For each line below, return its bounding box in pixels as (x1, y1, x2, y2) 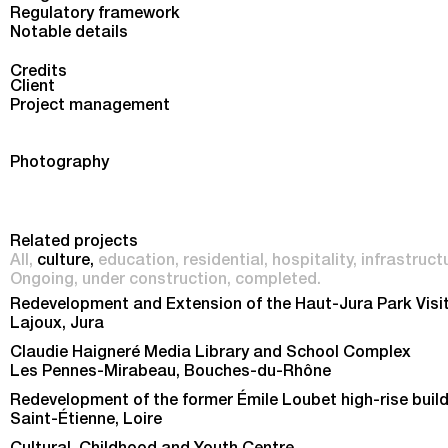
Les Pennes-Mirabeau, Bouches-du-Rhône (10, 364, 331, 381)
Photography (10, 155, 109, 172)
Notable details (10, 25, 128, 42)
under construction (82, 272, 227, 289)
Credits (10, 64, 67, 81)
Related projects (10, 234, 138, 251)
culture (37, 253, 90, 270)
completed (235, 272, 317, 289)
